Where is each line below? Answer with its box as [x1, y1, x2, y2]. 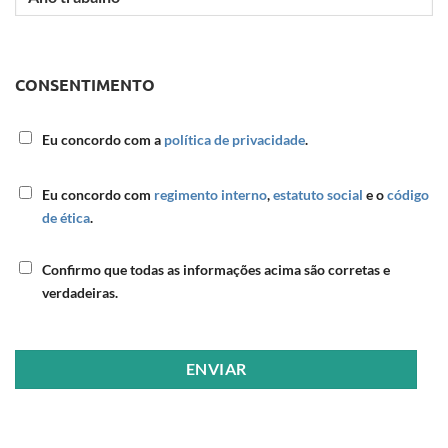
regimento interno [154, 186, 267, 204]
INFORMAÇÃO [14, 256, 124, 276]
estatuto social [273, 186, 363, 204]
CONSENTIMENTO [15, 74, 155, 96]
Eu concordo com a [42, 131, 164, 149]
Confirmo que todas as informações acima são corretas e [42, 260, 390, 278]
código [387, 186, 429, 204]
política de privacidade [164, 131, 305, 149]
